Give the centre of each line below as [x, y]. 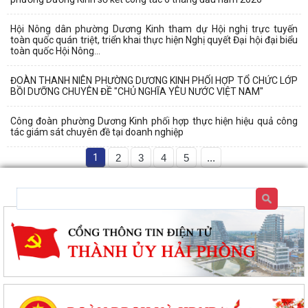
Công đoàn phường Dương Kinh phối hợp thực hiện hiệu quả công [154, 121]
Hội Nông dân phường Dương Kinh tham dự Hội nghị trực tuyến [154, 29]
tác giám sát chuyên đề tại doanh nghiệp [97, 132]
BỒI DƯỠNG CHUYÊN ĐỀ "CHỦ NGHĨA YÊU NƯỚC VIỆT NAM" [137, 92]
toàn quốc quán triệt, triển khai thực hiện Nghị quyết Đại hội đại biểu [154, 40]
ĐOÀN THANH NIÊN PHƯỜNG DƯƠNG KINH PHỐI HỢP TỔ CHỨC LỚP [154, 81]
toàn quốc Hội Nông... [55, 51]
